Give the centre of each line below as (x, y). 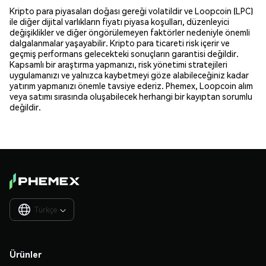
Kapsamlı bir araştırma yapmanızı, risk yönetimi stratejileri (118, 64)
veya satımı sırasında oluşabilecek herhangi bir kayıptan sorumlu (131, 96)
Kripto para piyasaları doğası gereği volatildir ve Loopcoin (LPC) (131, 11)
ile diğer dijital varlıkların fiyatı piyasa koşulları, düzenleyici (119, 22)
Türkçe (45, 210)
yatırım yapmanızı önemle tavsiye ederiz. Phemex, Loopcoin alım (131, 86)
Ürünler (26, 254)
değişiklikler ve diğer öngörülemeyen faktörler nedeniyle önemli (130, 32)
